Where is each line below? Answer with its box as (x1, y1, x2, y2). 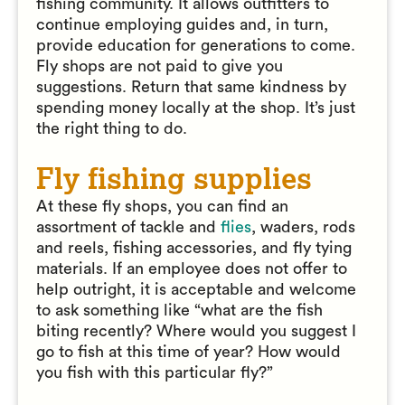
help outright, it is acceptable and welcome (36, 281, 356, 297)
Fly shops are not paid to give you (36, 58, 283, 74)
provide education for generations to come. (36, 37, 355, 53)
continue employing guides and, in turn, (36, 16, 328, 33)
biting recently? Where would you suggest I (36, 323, 356, 339)
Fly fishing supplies (36, 162, 312, 196)
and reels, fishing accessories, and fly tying (36, 240, 352, 256)
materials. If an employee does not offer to (36, 260, 347, 277)
